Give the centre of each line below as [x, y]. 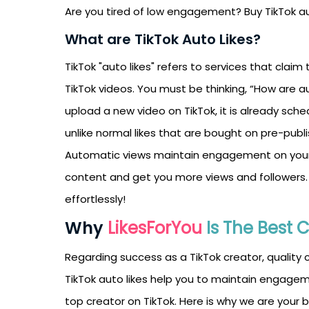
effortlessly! [97, 199]
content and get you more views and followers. [186, 177]
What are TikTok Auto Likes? [163, 39]
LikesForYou [157, 228]
